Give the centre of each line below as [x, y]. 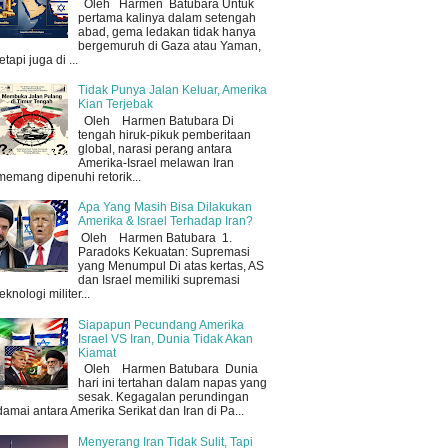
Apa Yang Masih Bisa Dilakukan [164, 207]
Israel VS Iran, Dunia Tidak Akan [165, 338]
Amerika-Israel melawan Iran [155, 162]
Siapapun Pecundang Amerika [160, 324]
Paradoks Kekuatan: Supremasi [163, 251]
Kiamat [96, 352]
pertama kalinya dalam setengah [166, 17]
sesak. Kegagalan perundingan [163, 397]
